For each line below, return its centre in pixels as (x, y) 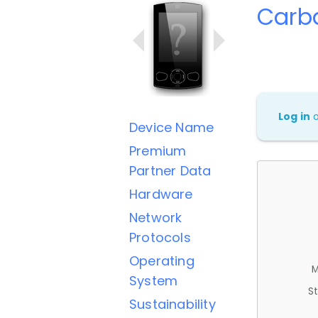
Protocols (160, 237)
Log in (295, 116)
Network (156, 218)
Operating (162, 261)
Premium (158, 151)
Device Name (172, 127)
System (154, 281)
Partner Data (170, 171)
